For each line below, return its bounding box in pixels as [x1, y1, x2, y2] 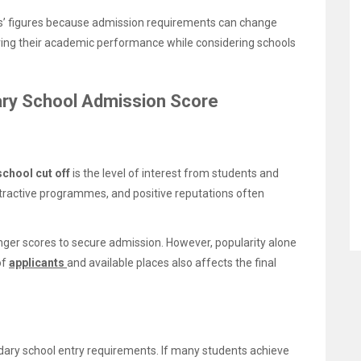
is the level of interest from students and [70, 166, 279, 180]
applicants [9, 255, 67, 269]
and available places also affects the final [67, 255, 276, 269]
